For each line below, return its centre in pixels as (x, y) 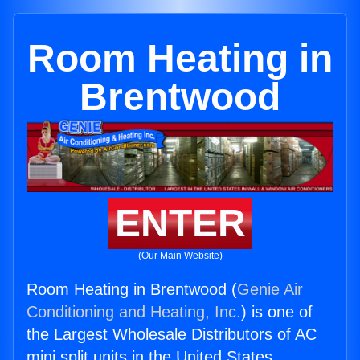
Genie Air (270, 290)
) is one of (277, 312)
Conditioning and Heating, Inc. (134, 312)
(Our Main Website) (180, 256)
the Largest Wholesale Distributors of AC (172, 335)
